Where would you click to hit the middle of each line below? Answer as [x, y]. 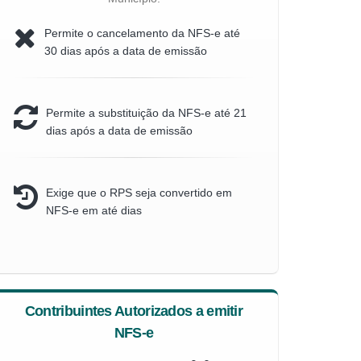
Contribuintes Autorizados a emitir [134, 311]
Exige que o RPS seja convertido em [139, 193]
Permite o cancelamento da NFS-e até [142, 33]
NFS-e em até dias [94, 210]
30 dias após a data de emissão [126, 51]
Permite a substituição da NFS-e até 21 [146, 113]
